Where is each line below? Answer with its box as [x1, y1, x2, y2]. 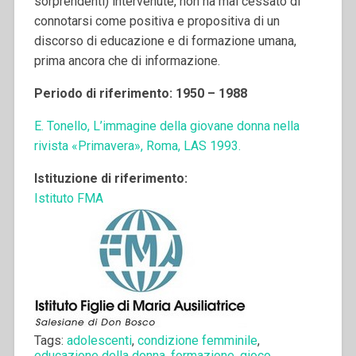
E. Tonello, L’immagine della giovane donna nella [33, 118, 300, 134]
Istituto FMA [33, 191, 103, 207]
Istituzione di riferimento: [33, 171, 188, 187]
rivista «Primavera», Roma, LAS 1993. [33, 138, 241, 154]
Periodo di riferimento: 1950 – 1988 [33, 86, 247, 102]
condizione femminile [137, 333, 257, 349]
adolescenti [66, 333, 132, 349]
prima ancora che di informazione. [33, 53, 220, 69]
